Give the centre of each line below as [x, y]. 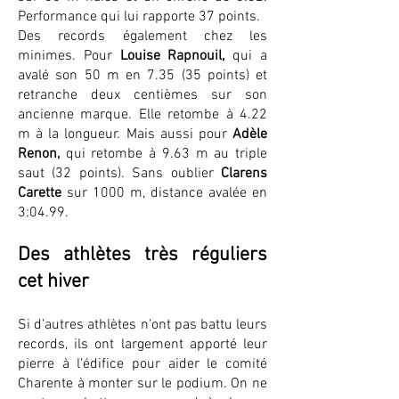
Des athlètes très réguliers [142, 255]
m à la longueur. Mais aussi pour [125, 134]
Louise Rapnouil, [172, 56]
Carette [40, 193]
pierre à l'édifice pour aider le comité [142, 364]
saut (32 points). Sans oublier [119, 174]
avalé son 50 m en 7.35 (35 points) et [142, 76]
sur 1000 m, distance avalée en [164, 193]
